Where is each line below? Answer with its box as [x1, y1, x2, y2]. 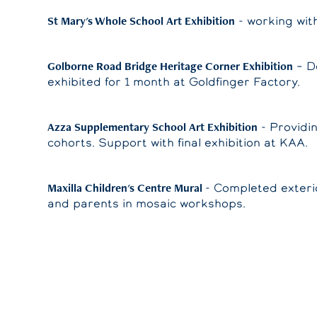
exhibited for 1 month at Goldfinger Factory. [47, 74, 301, 89]
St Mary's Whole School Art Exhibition [47, 13, 236, 28]
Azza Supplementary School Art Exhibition [47, 120, 258, 134]
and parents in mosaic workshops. [47, 196, 246, 211]
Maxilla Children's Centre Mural [47, 180, 206, 195]
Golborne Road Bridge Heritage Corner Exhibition [47, 59, 294, 74]
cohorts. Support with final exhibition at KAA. [47, 135, 309, 150]
